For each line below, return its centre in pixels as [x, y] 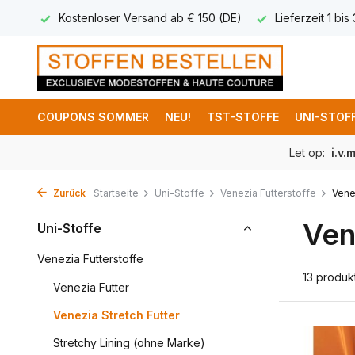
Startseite [116, 193]
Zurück [68, 193]
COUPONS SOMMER [93, 117]
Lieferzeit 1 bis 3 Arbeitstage [131, 18]
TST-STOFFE [243, 117]
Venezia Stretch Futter [116, 315]
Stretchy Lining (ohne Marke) [129, 343]
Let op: [309, 153]
